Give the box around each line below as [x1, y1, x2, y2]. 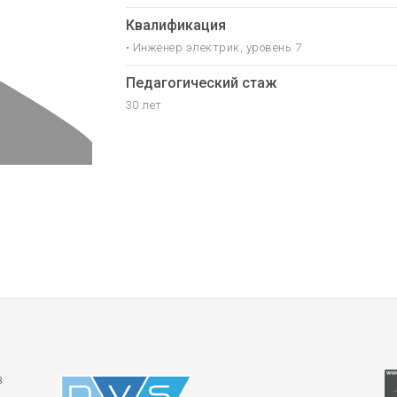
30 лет [125, 98, 162, 112]
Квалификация [125, 17, 226, 34]
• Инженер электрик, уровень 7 [125, 41, 301, 54]
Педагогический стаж [125, 74, 276, 91]
